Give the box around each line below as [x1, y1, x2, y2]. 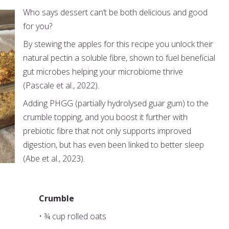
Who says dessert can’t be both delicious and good [23, 7, 208, 18]
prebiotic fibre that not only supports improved [23, 125, 191, 136]
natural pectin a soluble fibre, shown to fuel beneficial [23, 52, 215, 63]
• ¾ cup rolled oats [38, 211, 108, 222]
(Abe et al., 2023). [23, 153, 85, 164]
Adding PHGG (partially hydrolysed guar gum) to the [23, 98, 209, 109]
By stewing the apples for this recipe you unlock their [23, 38, 213, 50]
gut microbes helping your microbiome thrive [23, 66, 183, 77]
